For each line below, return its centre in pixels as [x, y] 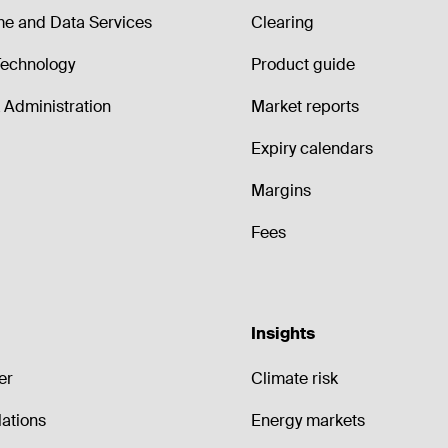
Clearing [282, 22]
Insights [282, 333]
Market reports [304, 106]
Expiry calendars [311, 148]
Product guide [302, 64]
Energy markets [307, 420]
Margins [280, 190]
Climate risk [294, 378]
